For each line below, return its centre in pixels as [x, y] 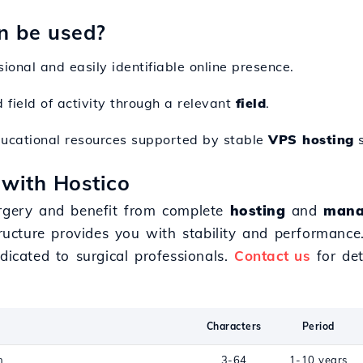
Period [318, 326]
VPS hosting [311, 139]
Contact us [273, 256]
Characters [234, 326]
